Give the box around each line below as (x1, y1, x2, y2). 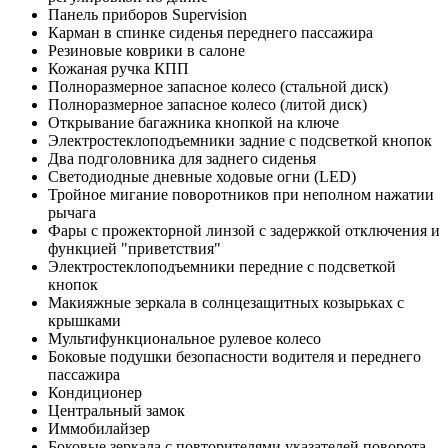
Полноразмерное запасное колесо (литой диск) (48, 96, 367, 114)
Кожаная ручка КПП (48, 60, 189, 78)
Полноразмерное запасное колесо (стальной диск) (48, 78, 388, 96)
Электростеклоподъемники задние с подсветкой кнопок (48, 132, 432, 150)
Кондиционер (48, 384, 142, 402)
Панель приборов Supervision (48, 6, 247, 24)
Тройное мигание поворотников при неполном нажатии (48, 186, 434, 204)
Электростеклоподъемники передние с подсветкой (48, 258, 396, 276)
